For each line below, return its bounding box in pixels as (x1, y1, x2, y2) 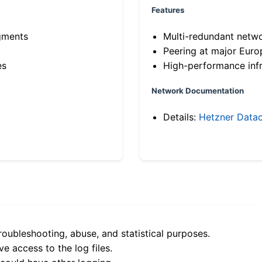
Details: (163, 111, 199, 123)
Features (151, 5, 184, 15)
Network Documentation (151, 86, 244, 96)
